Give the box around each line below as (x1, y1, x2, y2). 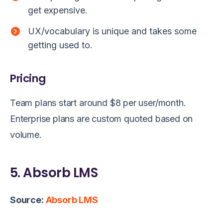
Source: (10, 194, 46, 205)
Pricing (10, 71, 46, 87)
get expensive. (28, 5, 88, 16)
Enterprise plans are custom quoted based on (10, 113, 193, 124)
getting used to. (28, 40, 93, 51)
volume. (10, 129, 42, 140)
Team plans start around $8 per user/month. (10, 97, 186, 108)
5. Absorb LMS (10, 163, 98, 182)
